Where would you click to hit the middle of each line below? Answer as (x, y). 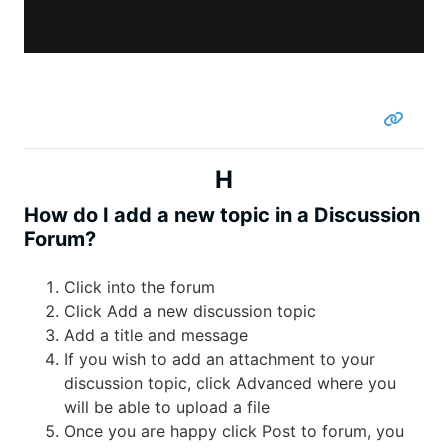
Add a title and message (156, 334)
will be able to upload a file (167, 406)
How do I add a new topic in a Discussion (222, 214)
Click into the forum (139, 286)
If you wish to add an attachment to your (219, 358)
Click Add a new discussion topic (190, 310)
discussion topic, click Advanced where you (230, 382)
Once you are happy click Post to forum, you (234, 430)
